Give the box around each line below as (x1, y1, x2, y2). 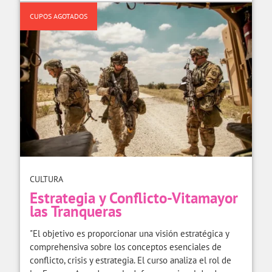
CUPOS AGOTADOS (30, 12, 87, 21)
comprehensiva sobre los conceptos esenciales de (30, 240, 222, 253)
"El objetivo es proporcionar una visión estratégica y (30, 227, 229, 239)
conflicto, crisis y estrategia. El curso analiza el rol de (30, 254, 231, 266)
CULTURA (30, 173, 63, 185)
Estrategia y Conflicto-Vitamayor (30, 188, 238, 208)
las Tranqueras (30, 201, 122, 221)
